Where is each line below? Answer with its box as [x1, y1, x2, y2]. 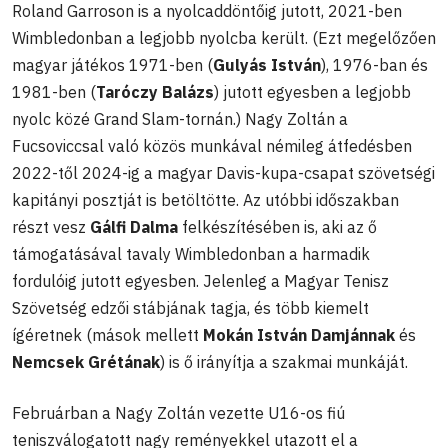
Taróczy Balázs [96, 81, 214, 102]
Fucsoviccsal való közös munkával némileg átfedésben [12, 135, 412, 156]
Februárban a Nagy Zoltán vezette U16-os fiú [12, 402, 345, 423]
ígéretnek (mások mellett [12, 324, 203, 345]
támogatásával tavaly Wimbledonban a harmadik [12, 243, 370, 264]
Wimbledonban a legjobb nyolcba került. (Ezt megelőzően [12, 27, 436, 48]
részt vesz [12, 216, 90, 237]
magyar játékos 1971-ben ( [12, 54, 213, 75]
